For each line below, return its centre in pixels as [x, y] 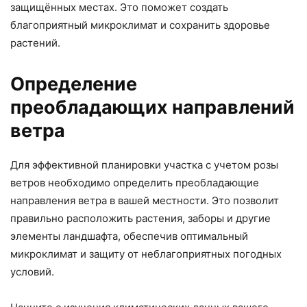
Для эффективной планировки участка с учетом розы [144, 165]
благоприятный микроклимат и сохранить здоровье [140, 25]
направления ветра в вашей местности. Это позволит [145, 201]
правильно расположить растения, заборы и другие [140, 219]
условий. [32, 272]
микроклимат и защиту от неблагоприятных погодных [146, 254]
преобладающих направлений [152, 108]
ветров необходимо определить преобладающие [135, 183]
